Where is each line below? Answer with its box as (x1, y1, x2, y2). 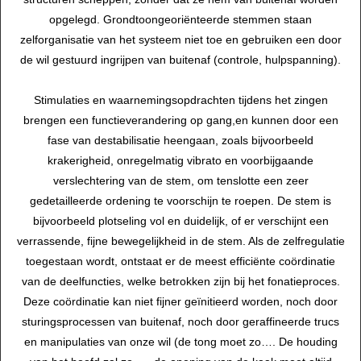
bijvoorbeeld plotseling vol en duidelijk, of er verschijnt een (32, 214, 329, 228)
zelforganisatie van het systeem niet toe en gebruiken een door (19, 33, 342, 47)
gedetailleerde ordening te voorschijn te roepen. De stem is (30, 194, 331, 208)
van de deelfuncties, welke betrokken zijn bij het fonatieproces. (21, 275, 340, 288)
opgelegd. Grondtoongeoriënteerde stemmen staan (49, 13, 312, 27)
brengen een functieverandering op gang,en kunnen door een (23, 114, 338, 127)
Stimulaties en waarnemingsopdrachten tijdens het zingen (33, 93, 328, 107)
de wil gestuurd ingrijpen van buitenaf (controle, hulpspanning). (20, 53, 341, 67)
